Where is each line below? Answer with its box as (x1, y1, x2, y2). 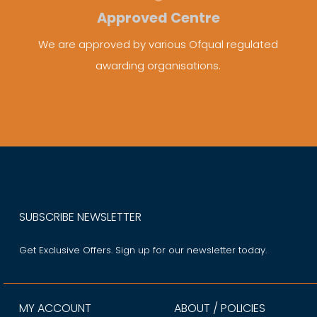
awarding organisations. (96, 58, 221, 74)
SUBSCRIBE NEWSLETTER (19, 208, 142, 225)
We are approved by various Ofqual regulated (38, 37, 279, 52)
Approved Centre (96, 8, 220, 28)
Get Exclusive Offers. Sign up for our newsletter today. (19, 243, 267, 258)
